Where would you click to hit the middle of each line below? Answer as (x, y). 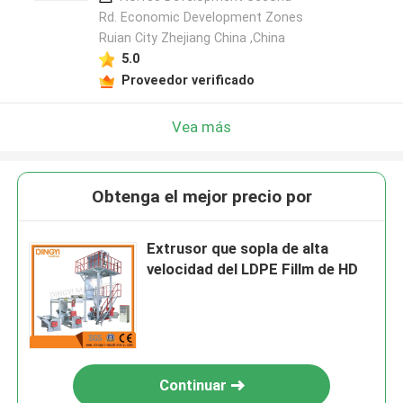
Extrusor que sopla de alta (238, 249)
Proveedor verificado (188, 80)
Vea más (201, 126)
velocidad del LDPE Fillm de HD (253, 269)
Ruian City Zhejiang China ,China (192, 38)
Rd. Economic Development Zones (201, 18)
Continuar (193, 385)
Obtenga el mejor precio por (201, 197)
